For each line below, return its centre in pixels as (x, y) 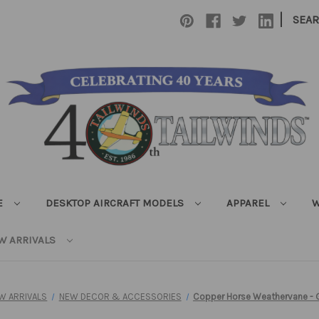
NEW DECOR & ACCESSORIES (120, 297)
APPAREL (249, 203)
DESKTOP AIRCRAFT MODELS (116, 203)
